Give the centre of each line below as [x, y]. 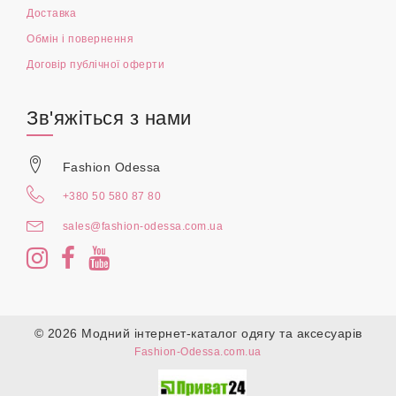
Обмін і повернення [80, 38]
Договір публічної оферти [95, 64]
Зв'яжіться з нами [109, 118]
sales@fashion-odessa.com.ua [142, 226]
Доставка [51, 13]
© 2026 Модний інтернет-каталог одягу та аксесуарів [198, 333]
